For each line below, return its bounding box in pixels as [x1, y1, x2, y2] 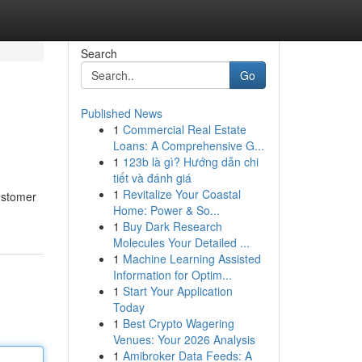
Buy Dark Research [122, 218, 222, 234]
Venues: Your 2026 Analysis [112, 331, 255, 347]
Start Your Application [122, 283, 233, 299]
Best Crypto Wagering [122, 315, 234, 331]
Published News [80, 105, 162, 121]
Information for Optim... [112, 267, 232, 283]
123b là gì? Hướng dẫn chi [122, 154, 259, 170]
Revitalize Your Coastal [122, 186, 241, 202]
